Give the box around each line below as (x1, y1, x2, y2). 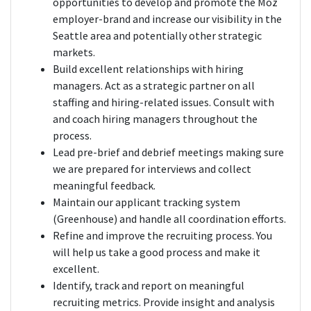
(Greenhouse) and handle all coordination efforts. (53, 212, 286, 226)
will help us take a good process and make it (53, 245, 260, 260)
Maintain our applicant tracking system (53, 195, 240, 210)
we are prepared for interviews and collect (53, 162, 251, 176)
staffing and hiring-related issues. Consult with (53, 95, 274, 110)
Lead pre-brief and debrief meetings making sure (53, 145, 284, 160)
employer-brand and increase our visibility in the (53, 12, 282, 26)
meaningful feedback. (53, 178, 155, 193)
